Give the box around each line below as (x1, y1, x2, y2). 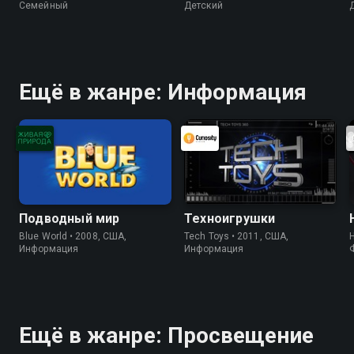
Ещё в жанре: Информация (19, 78, 307, 105)
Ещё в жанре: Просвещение (19, 322, 314, 349)
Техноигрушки (184, 211, 276, 227)
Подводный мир (19, 211, 120, 227)
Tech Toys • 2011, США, (184, 231, 289, 243)
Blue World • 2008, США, (19, 231, 127, 243)
